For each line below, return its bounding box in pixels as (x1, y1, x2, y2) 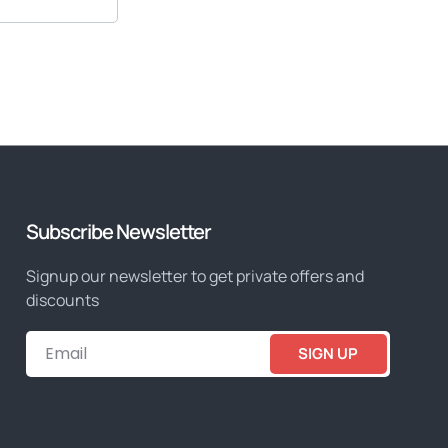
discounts (26, 289, 99, 312)
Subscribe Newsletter (26, 218, 211, 246)
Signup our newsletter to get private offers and (26, 265, 364, 288)
